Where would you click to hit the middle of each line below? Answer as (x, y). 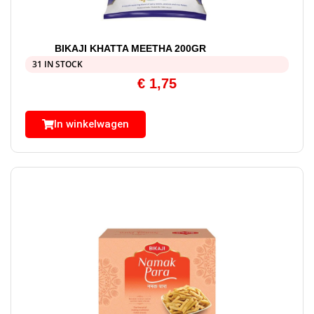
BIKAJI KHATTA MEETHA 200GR (131, 49)
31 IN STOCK (57, 64)
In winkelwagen (91, 124)
